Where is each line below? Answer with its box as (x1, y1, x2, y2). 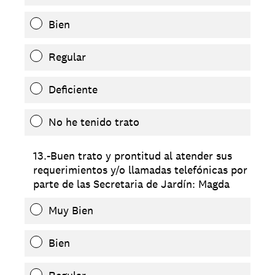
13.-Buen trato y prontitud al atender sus (33, 148, 232, 163)
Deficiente (48, 82, 98, 96)
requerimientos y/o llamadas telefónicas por (33, 162, 247, 177)
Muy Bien (48, 203, 93, 217)
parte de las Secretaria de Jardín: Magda (33, 176, 230, 191)
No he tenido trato (48, 114, 139, 129)
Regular (48, 49, 86, 64)
